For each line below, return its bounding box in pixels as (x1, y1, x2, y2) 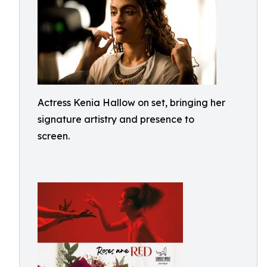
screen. (38, 130, 70, 142)
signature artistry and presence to (38, 113, 194, 125)
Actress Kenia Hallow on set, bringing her (38, 97, 225, 108)
